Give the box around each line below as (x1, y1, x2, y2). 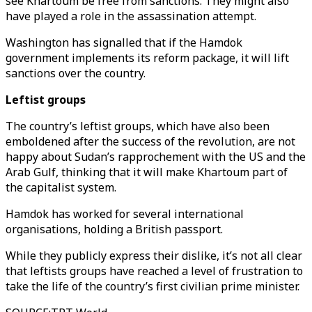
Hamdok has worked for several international (6, 206, 244, 221)
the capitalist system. (6, 180, 119, 195)
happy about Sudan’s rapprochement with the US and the (6, 149, 306, 164)
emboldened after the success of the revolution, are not (6, 134, 295, 149)
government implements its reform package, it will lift (6, 50, 289, 65)
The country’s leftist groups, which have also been (6, 118, 270, 134)
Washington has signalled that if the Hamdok (6, 35, 242, 50)
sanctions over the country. (6, 65, 148, 81)
